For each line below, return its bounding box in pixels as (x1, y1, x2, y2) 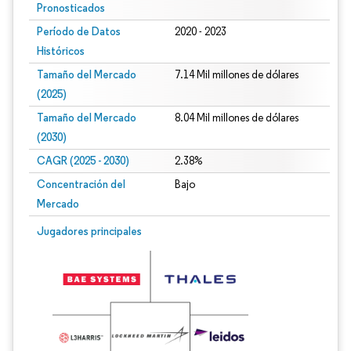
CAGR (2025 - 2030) (37, 154, 129, 168)
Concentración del (37, 177, 125, 191)
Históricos (37, 44, 85, 58)
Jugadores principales (37, 224, 142, 238)
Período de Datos (37, 24, 121, 38)
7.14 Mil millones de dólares (174, 68, 299, 81)
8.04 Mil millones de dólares (174, 111, 299, 125)
